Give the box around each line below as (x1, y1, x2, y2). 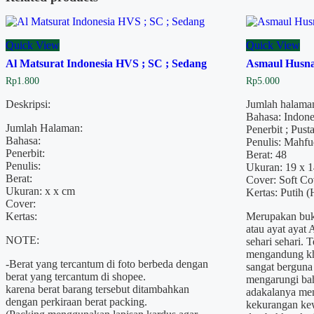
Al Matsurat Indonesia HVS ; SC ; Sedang (6, 57, 207, 69)
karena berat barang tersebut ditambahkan (6, 282, 189, 295)
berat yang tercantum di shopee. (6, 270, 146, 282)
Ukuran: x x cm (6, 184, 75, 197)
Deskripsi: (6, 97, 50, 110)
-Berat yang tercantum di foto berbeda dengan (6, 257, 208, 270)
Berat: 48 (246, 148, 287, 161)
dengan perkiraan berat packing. (6, 295, 147, 308)
